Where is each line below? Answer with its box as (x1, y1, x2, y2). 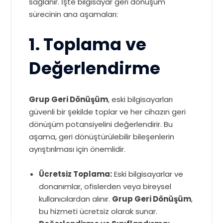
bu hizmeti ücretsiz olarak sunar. (39, 206, 158, 217)
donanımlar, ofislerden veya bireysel (39, 181, 172, 192)
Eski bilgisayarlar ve (112, 169, 184, 179)
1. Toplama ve (29, 33, 146, 56)
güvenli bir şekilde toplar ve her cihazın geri (29, 107, 186, 117)
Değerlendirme (29, 57, 160, 80)
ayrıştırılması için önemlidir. (29, 144, 126, 154)
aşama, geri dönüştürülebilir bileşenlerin (29, 131, 175, 142)
